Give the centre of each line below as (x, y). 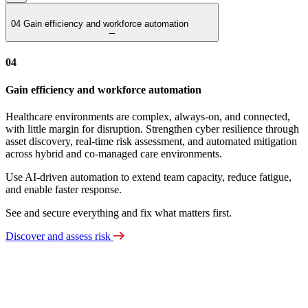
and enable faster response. (64, 189)
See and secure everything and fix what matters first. (119, 212)
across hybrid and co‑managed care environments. (114, 153)
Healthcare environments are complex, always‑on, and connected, (148, 116)
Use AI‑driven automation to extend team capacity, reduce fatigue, (148, 177)
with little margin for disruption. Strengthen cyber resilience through (152, 129)
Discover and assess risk (59, 236)
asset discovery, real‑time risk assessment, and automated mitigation (151, 141)
